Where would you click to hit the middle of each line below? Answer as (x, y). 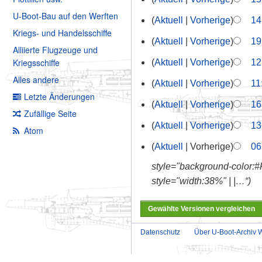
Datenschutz (161, 232)
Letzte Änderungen (59, 97)
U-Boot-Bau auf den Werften (65, 16)
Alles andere (36, 80)
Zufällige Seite (50, 114)
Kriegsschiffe (36, 63)
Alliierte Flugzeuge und (55, 50)
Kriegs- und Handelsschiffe (62, 33)
